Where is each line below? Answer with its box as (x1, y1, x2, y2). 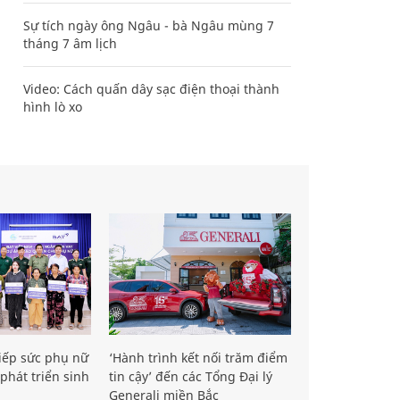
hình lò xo (23, 97, 82, 115)
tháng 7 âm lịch (23, 34, 117, 52)
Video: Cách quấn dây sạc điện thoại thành (23, 79, 279, 97)
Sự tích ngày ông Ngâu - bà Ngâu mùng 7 (23, 16, 274, 34)
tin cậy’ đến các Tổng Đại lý (109, 367, 272, 385)
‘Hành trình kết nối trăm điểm (109, 348, 287, 366)
